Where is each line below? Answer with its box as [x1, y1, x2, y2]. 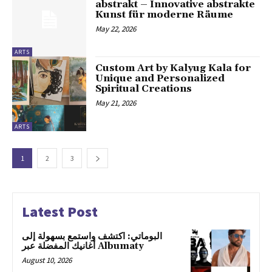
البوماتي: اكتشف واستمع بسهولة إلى [22, 230, 162, 242]
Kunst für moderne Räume [95, 8, 234, 21]
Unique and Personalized [95, 72, 225, 85]
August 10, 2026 [22, 254, 72, 265]
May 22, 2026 [95, 23, 137, 34]
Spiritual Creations [95, 83, 192, 95]
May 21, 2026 [95, 98, 137, 109]
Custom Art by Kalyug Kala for [95, 62, 251, 75]
